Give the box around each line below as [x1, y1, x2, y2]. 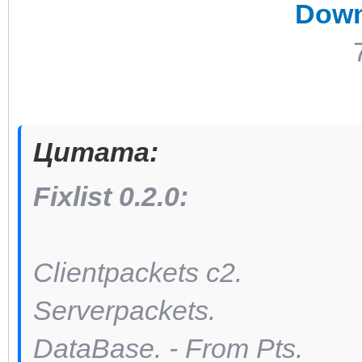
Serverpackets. [33, 294, 223, 326]
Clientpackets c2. [33, 256, 242, 288]
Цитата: [33, 136, 158, 167]
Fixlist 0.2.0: [33, 180, 196, 212]
